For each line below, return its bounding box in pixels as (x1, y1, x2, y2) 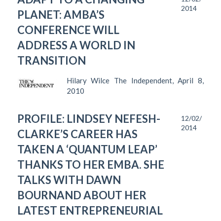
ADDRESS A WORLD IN (17, 38, 135, 52)
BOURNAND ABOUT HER (17, 188, 147, 202)
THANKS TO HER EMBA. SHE (17, 157, 164, 171)
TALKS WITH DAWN (17, 173, 121, 186)
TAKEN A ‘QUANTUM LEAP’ (17, 142, 157, 156)
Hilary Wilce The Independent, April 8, (66, 75, 204, 85)
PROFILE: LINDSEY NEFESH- (17, 111, 160, 125)
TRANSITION (17, 53, 86, 67)
